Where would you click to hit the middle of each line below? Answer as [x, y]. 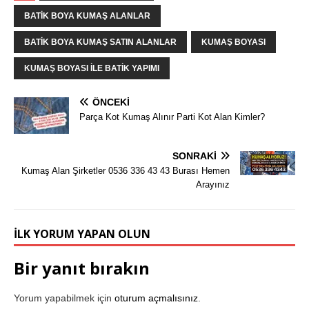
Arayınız [213, 185]
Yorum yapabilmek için [64, 298]
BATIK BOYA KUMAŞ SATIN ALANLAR [100, 42]
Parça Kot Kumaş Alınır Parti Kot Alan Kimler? [172, 117]
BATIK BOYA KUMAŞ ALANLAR [87, 16]
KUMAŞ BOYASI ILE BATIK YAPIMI [92, 68]
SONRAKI [195, 156]
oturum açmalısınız [156, 298]
